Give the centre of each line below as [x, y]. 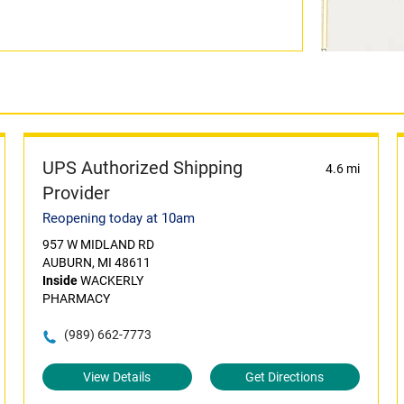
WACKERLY [110, 280]
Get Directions [285, 377]
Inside [60, 280]
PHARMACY [76, 298]
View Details [117, 377]
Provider [76, 193]
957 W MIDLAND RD [98, 244]
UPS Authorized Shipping [142, 168]
